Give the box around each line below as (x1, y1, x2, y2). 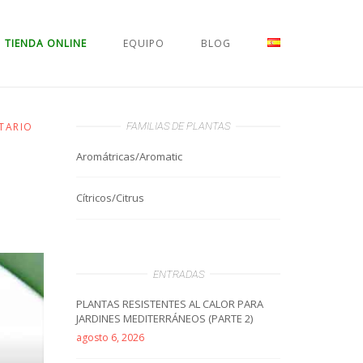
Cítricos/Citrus (76, 190, 144, 206)
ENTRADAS (152, 267, 204, 280)
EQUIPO (123, 36, 164, 50)
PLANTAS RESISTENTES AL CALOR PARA (76, 297, 263, 312)
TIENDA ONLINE (5, 36, 87, 50)
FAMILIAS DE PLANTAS (126, 120, 230, 132)
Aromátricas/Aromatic (76, 148, 182, 164)
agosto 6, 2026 (76, 331, 144, 345)
